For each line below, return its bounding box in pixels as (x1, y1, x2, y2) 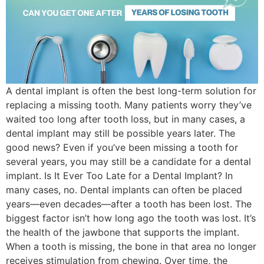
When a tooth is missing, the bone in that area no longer (6, 240, 256, 253)
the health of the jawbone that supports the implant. (6, 226, 239, 239)
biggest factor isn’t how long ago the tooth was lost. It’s (6, 212, 256, 225)
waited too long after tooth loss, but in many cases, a (6, 113, 245, 126)
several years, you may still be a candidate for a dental (6, 156, 251, 168)
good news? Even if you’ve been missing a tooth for (6, 141, 238, 154)
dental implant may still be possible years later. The (6, 127, 235, 140)
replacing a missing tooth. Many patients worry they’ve (6, 99, 252, 111)
